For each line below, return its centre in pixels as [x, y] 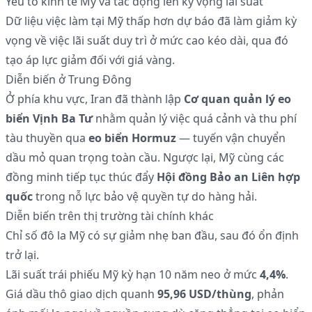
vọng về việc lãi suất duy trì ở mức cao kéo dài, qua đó [147, 41]
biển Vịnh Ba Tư [49, 119]
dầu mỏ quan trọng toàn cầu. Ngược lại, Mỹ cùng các [145, 158]
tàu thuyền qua [47, 138]
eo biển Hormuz [132, 138]
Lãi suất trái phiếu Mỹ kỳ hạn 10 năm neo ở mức [133, 275]
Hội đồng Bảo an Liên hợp [228, 177]
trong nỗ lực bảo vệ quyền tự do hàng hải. [145, 197]
